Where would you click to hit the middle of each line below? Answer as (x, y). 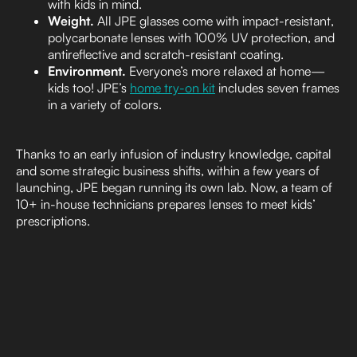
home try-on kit (173, 87)
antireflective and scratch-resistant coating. (166, 54)
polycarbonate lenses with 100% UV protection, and (191, 37)
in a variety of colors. (106, 104)
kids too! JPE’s (89, 87)
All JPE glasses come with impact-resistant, (216, 20)
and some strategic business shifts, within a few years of (168, 170)
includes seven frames (277, 87)
